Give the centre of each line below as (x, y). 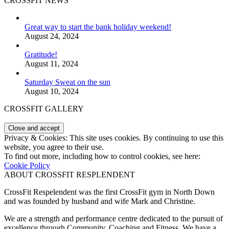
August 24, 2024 (52, 36)
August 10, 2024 (52, 91)
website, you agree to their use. (54, 147)
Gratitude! (41, 55)
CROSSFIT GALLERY (44, 109)
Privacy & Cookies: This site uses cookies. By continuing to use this (114, 138)
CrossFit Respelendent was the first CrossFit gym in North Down (109, 192)
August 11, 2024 (51, 64)
